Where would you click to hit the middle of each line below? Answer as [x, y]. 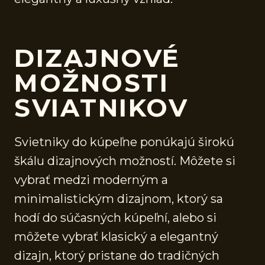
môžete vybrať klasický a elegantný [116, 236]
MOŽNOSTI [91, 83]
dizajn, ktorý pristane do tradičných [117, 255]
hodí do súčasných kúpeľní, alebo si [115, 217]
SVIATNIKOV [101, 107]
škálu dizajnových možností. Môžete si [125, 161]
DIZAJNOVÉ [97, 58]
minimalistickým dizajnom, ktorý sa [119, 198]
